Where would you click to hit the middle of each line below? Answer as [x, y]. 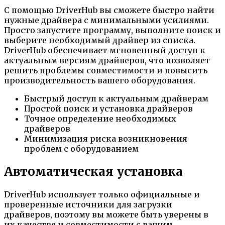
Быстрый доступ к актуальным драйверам [116, 98]
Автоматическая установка [93, 171]
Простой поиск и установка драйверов [108, 108]
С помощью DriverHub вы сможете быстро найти [109, 10]
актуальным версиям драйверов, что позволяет [107, 60]
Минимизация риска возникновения [106, 138]
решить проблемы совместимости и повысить [106, 70]
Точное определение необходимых [100, 118]
